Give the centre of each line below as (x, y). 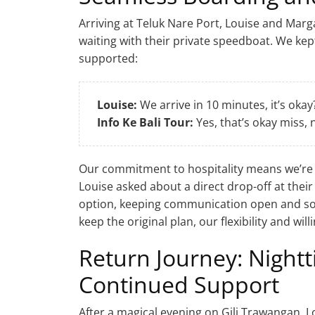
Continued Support (179, 284)
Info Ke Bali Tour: (145, 122)
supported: (108, 58)
